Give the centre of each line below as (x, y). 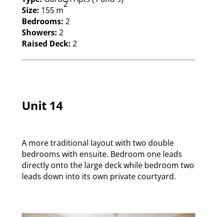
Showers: (39, 33)
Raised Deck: (46, 44)
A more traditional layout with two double (98, 143)
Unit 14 (42, 106)
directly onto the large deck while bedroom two (108, 165)
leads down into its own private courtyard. (99, 177)
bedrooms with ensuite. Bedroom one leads (102, 154)
